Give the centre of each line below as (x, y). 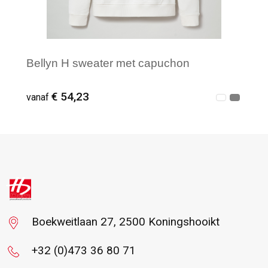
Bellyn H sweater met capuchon (108, 63)
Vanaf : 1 (66, 160)
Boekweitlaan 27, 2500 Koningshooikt (125, 222)
